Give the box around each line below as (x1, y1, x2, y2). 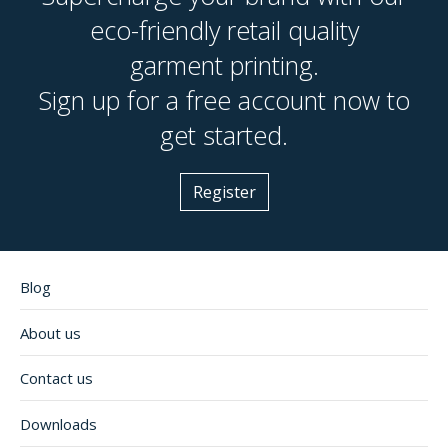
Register (192, 181, 256, 204)
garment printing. (129, 48, 319, 83)
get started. (160, 118, 288, 153)
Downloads (20, 413, 97, 434)
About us (20, 322, 81, 343)
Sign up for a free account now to (38, 83, 410, 118)
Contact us (20, 368, 93, 389)
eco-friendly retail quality (89, 13, 359, 48)
